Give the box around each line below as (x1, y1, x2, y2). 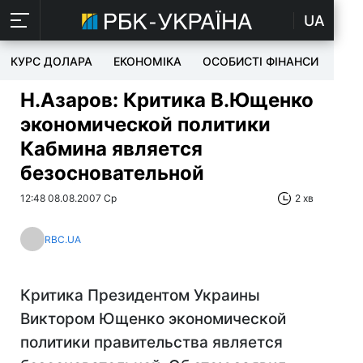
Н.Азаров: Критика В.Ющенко (20, 88, 314, 112)
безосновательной (20, 161, 204, 185)
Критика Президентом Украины (20, 286, 260, 305)
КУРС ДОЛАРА (11, 54, 92, 68)
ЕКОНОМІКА (113, 54, 181, 68)
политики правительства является (20, 333, 283, 352)
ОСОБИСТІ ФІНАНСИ (203, 54, 318, 68)
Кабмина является (20, 137, 203, 160)
